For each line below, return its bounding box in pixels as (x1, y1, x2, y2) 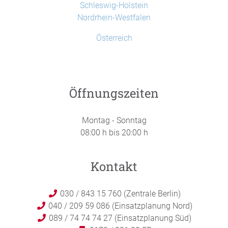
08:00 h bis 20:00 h (80, 128, 148, 137)
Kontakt (91, 158, 137, 175)
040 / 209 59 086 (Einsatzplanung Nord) (46, 201, 192, 211)
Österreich (96, 33, 132, 43)
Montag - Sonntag (81, 116, 147, 125)
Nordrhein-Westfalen (77, 13, 151, 22)
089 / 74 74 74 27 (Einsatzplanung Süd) (47, 213, 191, 223)
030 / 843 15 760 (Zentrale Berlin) (58, 189, 181, 198)
